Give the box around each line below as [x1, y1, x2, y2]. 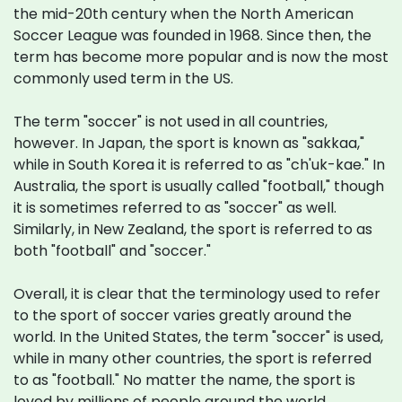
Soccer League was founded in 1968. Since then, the [13, 25, 371, 46]
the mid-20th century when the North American [13, 4, 354, 24]
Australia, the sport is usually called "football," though [13, 176, 384, 197]
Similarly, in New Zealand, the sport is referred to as [13, 219, 372, 240]
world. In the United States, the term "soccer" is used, [13, 327, 383, 347]
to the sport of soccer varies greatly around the [13, 305, 352, 326]
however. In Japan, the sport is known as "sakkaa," [13, 133, 364, 153]
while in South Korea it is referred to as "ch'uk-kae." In [13, 154, 385, 175]
